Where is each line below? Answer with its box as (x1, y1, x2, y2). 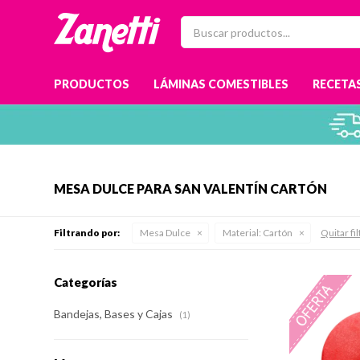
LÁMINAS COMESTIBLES (153, 77, 289, 91)
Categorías (54, 275, 118, 289)
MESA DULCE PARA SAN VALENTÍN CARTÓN (54, 181, 328, 196)
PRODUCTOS (54, 77, 130, 91)
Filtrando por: (54, 227, 121, 239)
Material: (223, 227, 262, 239)
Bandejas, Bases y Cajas (54, 307, 176, 321)
